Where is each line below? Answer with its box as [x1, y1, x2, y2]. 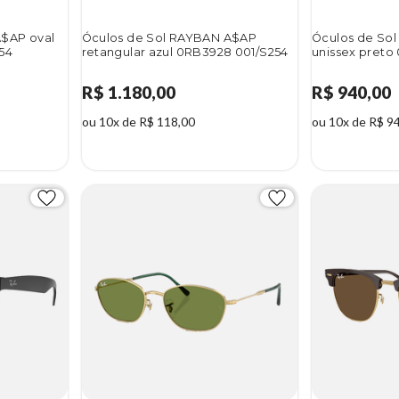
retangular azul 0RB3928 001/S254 [81, 45, 289, 59]
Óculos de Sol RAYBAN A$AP [81, 30, 257, 45]
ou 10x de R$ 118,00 [81, 113, 195, 129]
